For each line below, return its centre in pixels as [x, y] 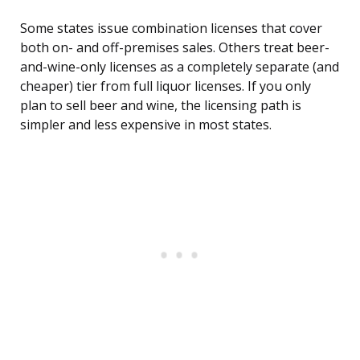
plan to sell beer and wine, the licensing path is [161, 106]
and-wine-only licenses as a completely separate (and [180, 67]
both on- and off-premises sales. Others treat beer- [175, 48]
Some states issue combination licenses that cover [171, 29]
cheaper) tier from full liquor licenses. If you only [166, 86]
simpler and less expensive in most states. [146, 125]
